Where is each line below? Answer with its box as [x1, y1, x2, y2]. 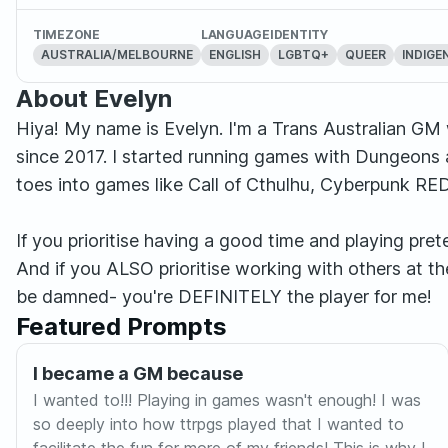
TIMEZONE [33, 27, 100, 42]
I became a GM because [33, 363, 243, 384]
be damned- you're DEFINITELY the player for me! [16, 286, 432, 307]
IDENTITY [269, 27, 328, 42]
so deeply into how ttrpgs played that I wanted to [33, 414, 404, 434]
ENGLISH [209, 47, 261, 62]
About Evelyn [16, 84, 172, 113]
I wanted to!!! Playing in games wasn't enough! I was [33, 390, 421, 410]
